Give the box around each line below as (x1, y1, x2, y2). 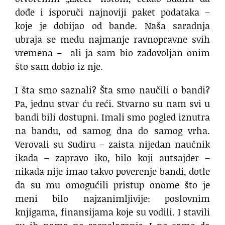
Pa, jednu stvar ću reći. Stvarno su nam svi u (15, 97, 210, 110)
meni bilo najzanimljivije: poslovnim (15, 192, 210, 205)
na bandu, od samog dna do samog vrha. (15, 124, 210, 138)
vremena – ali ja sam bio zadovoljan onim (15, 46, 210, 60)
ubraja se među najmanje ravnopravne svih (15, 33, 210, 46)
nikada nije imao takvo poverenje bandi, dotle (15, 165, 210, 178)
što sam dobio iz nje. (15, 60, 103, 73)
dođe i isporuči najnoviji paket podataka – (15, 6, 210, 19)
